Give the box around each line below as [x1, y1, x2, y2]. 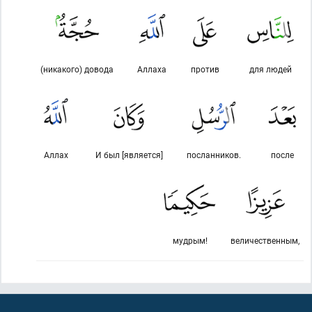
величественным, [231, 235, 299, 246]
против [190, 63, 219, 75]
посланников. [187, 149, 242, 160]
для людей [249, 63, 292, 75]
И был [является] [95, 149, 163, 160]
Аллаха [137, 63, 167, 75]
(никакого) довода [40, 63, 114, 75]
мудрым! [172, 235, 208, 246]
